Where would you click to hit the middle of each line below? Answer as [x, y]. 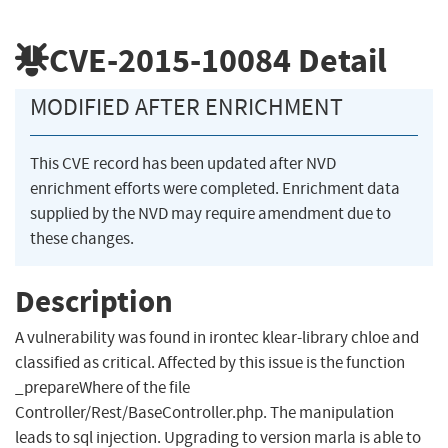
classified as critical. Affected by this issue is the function [210, 363]
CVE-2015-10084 [170, 60]
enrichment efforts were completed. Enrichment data [215, 189]
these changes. [82, 239]
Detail [339, 60]
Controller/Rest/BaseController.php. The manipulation [204, 413]
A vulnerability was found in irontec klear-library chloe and [217, 338]
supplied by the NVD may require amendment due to [210, 214]
